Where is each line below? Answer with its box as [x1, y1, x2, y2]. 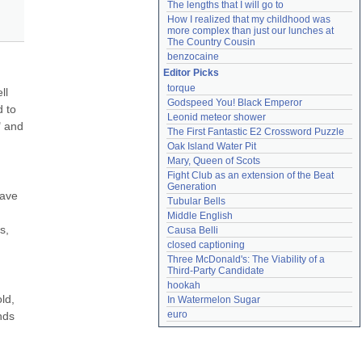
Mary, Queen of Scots [167, 155, 260, 166]
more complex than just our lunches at [167, 25, 334, 36]
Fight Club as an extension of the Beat [167, 170, 334, 181]
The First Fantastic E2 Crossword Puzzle [167, 126, 344, 137]
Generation [167, 181, 217, 192]
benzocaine [167, 51, 219, 62]
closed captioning [167, 239, 245, 250]
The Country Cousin [167, 36, 255, 48]
